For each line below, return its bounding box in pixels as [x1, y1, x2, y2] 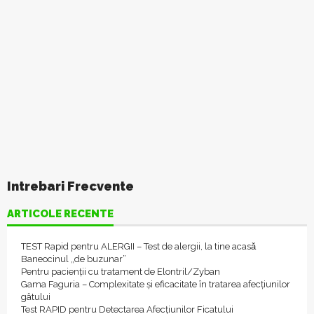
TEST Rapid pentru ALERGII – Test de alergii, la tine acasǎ [21, 241, 256, 252]
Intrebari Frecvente [7, 179, 134, 193]
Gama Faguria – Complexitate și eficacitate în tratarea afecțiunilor [21, 279, 290, 289]
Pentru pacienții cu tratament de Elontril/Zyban [21, 266, 220, 277]
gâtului [21, 292, 50, 302]
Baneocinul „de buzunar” [21, 254, 126, 264]
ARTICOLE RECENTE [7, 207, 114, 220]
